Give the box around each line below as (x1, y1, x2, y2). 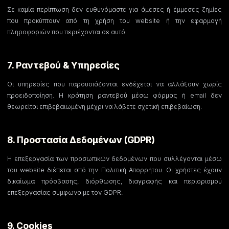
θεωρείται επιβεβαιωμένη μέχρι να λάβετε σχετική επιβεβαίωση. (7, 103, 202, 110)
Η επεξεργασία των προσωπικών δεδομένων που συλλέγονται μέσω (7, 155, 222, 163)
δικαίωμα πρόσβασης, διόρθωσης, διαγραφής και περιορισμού (7, 177, 222, 185)
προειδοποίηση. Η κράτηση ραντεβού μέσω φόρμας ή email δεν (7, 91, 222, 99)
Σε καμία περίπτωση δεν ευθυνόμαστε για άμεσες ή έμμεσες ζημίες (7, 6, 222, 13)
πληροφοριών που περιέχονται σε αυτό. (7, 28, 127, 36)
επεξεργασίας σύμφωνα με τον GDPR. (7, 189, 123, 196)
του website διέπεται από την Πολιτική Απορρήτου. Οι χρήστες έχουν (7, 166, 222, 174)
